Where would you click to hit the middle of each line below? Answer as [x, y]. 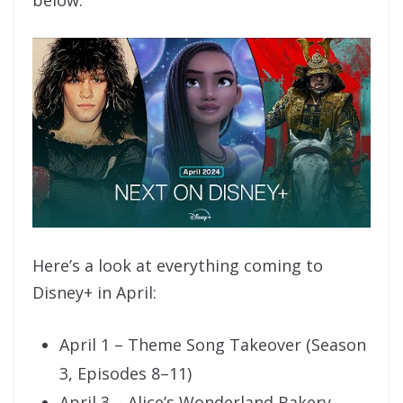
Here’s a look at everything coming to [178, 266]
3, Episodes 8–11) [125, 374]
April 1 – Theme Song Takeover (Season [213, 345]
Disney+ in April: [94, 293]
